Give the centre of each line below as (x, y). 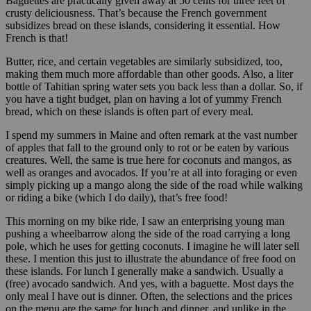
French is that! (37, 37)
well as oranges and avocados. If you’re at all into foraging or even (151, 172)
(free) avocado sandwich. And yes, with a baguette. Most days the (150, 283)
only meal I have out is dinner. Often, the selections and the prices (149, 296)
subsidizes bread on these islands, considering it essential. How (143, 25)
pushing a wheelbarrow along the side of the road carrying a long (148, 233)
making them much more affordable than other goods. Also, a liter (149, 74)
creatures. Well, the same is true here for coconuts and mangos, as (149, 160)
